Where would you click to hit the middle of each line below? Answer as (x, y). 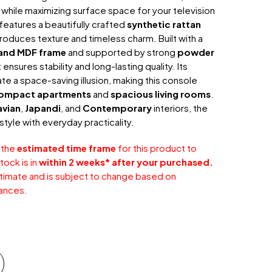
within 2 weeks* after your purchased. (126, 161)
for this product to (157, 148)
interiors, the (180, 107)
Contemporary (117, 107)
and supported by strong (122, 52)
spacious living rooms (161, 93)
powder (196, 52)
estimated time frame (67, 148)
